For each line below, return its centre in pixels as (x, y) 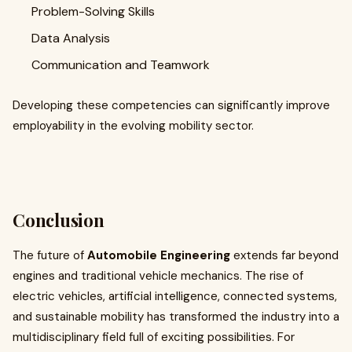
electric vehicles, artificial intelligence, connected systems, (175, 296)
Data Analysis (71, 38)
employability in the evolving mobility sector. (133, 126)
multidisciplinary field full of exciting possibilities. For (154, 337)
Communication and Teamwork (121, 65)
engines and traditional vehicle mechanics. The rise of (158, 276)
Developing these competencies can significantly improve (171, 105)
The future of (50, 255)
